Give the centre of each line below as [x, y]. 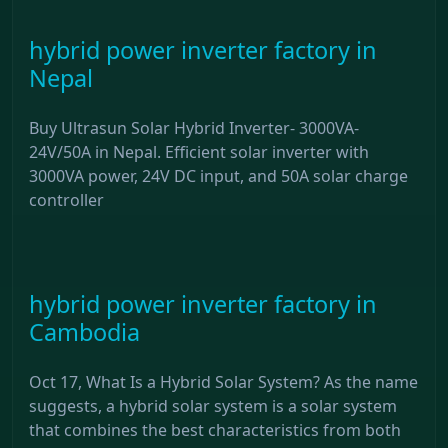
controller [66, 199]
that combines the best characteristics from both [215, 429]
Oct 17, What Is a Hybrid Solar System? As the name [223, 381]
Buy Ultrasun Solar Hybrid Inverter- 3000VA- [194, 127]
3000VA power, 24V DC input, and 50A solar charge [218, 175]
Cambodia [84, 331]
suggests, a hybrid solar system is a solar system [213, 405]
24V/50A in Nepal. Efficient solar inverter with [199, 151]
